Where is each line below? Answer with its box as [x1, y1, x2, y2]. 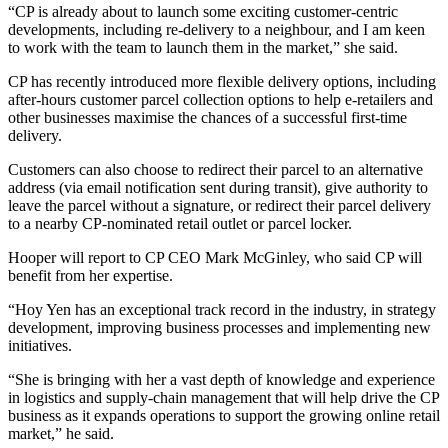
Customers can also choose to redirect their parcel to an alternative [8, 161, 423, 178]
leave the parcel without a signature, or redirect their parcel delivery [8, 197, 431, 214]
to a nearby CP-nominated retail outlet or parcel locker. [8, 215, 352, 232]
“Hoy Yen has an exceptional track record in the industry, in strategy [8, 301, 436, 318]
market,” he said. [8, 425, 114, 442]
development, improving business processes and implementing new [8, 319, 431, 336]
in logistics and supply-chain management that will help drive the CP [8, 389, 439, 406]
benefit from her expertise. [8, 267, 173, 284]
